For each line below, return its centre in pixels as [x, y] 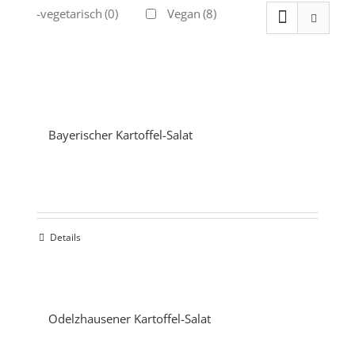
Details [65, 238]
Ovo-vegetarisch [58, 14]
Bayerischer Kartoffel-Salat [120, 135]
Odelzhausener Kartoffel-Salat [130, 319]
